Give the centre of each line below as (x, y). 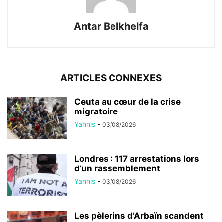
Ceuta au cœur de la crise (128, 101)
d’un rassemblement (117, 168)
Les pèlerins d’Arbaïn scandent (139, 215)
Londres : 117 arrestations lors (137, 158)
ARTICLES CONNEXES (111, 78)
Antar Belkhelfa (111, 26)
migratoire (96, 111)
